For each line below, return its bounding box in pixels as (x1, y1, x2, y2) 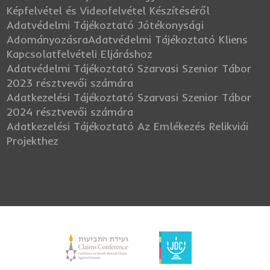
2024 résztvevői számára (7, 105, 134, 119)
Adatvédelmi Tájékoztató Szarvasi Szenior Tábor (7, 61, 252, 76)
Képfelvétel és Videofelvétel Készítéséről (7, 4, 210, 18)
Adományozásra (7, 33, 89, 47)
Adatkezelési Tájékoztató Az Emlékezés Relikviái (7, 119, 249, 134)
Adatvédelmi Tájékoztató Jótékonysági (7, 18, 204, 33)
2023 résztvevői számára (7, 76, 134, 90)
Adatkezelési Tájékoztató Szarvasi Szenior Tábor (7, 90, 252, 105)
